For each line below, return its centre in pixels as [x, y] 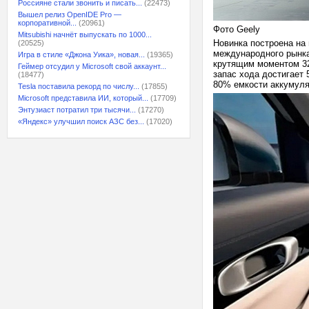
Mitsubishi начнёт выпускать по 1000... [85, 34]
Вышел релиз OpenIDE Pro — [70, 14]
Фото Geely [237, 29]
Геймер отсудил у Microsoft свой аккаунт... [92, 66]
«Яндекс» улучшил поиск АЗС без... [81, 121]
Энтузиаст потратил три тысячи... [77, 110]
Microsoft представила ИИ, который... [83, 98]
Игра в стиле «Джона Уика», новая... [81, 54]
